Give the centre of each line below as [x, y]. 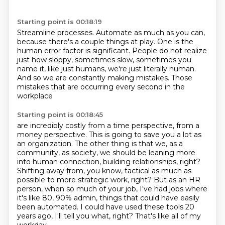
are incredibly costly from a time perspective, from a [108, 126]
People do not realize [169, 51]
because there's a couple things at [78, 42]
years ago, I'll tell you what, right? [76, 216]
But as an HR [177, 180]
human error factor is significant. [74, 51]
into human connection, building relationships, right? [108, 162]
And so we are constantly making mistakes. [94, 78]
